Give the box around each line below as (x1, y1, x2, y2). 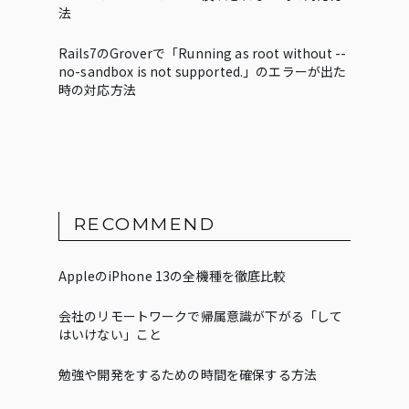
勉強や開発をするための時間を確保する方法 (58, 365, 317, 383)
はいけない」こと (58, 325, 163, 343)
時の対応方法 (58, 80, 136, 99)
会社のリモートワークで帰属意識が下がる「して (58, 307, 343, 325)
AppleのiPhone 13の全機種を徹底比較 (58, 267, 287, 285)
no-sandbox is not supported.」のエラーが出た (58, 62, 347, 80)
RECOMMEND (74, 213, 216, 235)
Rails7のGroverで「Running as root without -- (58, 44, 347, 62)
